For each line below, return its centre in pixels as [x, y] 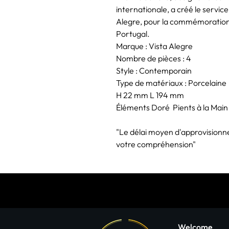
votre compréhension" [156, 144]
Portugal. [133, 33]
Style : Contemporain [154, 70]
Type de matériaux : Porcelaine [171, 83]
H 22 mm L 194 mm [150, 95]
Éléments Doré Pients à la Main [172, 107]
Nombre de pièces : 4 [154, 58]
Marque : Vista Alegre [154, 46]
